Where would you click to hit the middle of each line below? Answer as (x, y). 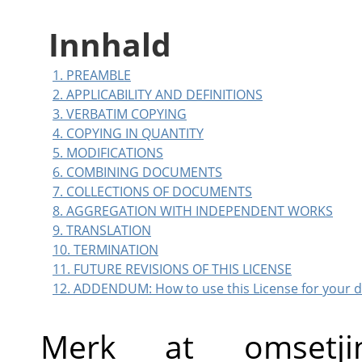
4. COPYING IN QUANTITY (128, 134)
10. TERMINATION (105, 250)
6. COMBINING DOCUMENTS (137, 173)
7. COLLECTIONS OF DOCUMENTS (152, 192)
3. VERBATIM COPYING (120, 114)
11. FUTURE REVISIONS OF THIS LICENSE (172, 269)
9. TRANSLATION (102, 231)
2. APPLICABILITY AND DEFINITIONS (158, 95)
